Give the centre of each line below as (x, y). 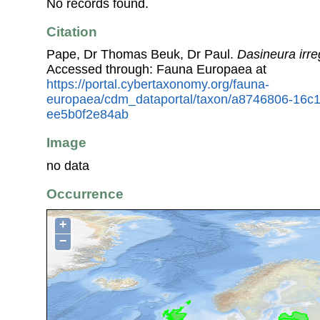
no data (68, 165)
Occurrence (85, 194)
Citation (72, 31)
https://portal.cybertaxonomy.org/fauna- (158, 85)
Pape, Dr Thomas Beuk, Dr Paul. (142, 55)
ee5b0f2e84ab (87, 115)
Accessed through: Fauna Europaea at (156, 70)
